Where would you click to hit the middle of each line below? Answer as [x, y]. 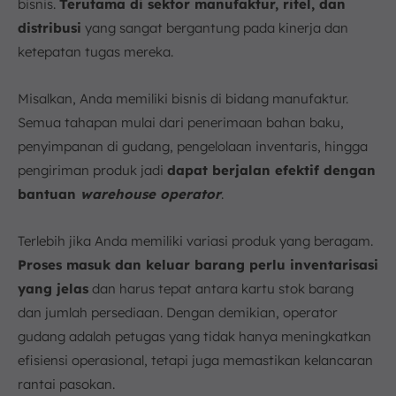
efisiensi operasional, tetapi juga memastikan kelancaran [195, 360]
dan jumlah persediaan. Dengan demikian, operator [178, 312]
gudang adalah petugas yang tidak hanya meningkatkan [194, 336]
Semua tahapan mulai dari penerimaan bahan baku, [181, 122]
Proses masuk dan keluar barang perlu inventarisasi [198, 265]
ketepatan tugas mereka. [95, 52]
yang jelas [53, 289]
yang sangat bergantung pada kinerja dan [215, 28]
